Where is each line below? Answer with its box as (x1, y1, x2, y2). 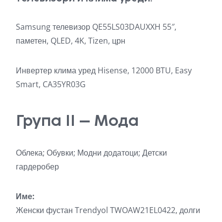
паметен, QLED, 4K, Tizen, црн (16, 35, 125, 46)
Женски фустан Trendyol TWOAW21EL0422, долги (16, 204, 200, 216)
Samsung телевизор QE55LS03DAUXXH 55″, (16, 21, 176, 32)
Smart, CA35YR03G (16, 78, 86, 90)
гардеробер (16, 161, 59, 172)
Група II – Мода (16, 111, 139, 130)
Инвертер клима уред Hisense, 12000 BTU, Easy (16, 64, 192, 76)
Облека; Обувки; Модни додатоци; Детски (16, 147, 167, 158)
